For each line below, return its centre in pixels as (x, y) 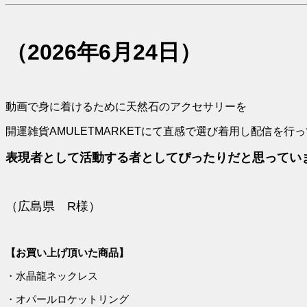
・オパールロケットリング (67, 299)
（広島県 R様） (53, 207)
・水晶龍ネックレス (52, 276)
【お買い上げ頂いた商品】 (67, 253)
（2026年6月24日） (103, 52)
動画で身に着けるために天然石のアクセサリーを (126, 107)
